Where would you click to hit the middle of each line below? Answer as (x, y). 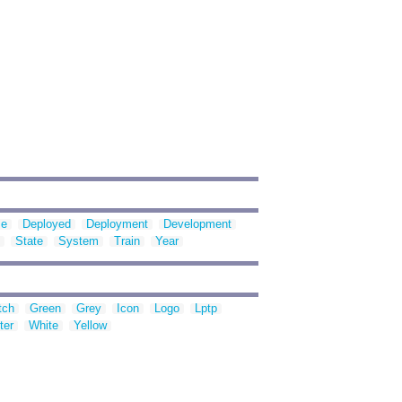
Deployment (117, 224)
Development (197, 224)
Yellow (90, 326)
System (79, 241)
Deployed (47, 224)
